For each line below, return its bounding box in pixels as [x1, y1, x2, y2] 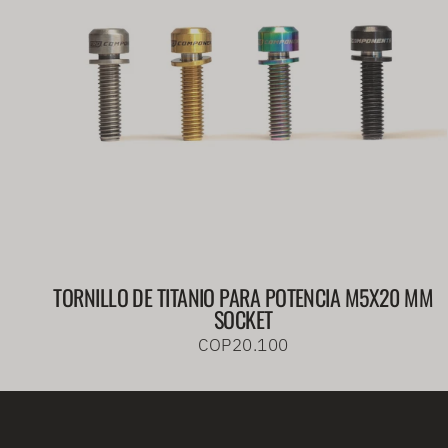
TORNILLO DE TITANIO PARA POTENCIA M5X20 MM [53, 280, 434, 313]
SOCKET [213, 302, 273, 335]
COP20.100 [198, 333, 289, 356]
